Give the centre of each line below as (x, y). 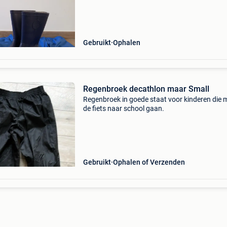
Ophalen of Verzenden (149, 162)
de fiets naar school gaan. (123, 108)
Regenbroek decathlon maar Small (146, 89)
